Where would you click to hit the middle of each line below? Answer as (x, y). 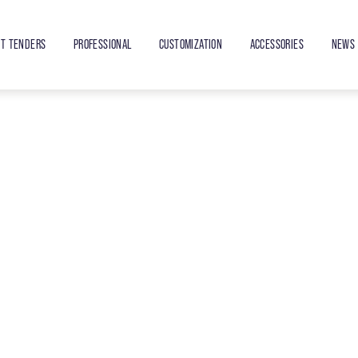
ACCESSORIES (277, 44)
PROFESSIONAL (102, 44)
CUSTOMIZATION (191, 44)
